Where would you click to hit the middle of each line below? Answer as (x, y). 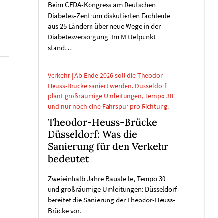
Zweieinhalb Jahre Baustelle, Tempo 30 (107, 179)
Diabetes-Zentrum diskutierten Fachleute (109, 16)
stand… (60, 48)
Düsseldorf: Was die (92, 134)
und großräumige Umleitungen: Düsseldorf (112, 189)
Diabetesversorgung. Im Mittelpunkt (102, 37)
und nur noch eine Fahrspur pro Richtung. (108, 106)
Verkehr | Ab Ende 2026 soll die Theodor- (106, 75)
